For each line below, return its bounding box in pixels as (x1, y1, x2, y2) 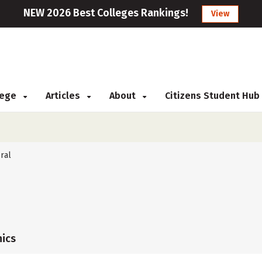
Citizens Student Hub (165, 90, 260, 101)
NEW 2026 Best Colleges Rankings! (23, 6, 188, 19)
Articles (46, 90, 82, 101)
